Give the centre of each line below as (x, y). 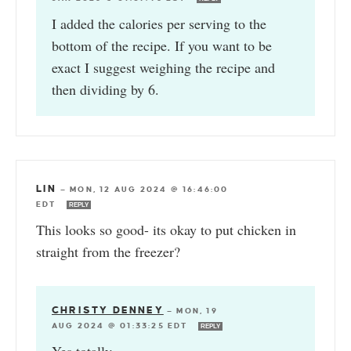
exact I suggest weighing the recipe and (163, 67)
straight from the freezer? (108, 251)
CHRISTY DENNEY (108, 310)
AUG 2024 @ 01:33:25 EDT (122, 325)
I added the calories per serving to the (159, 23)
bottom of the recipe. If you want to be (162, 45)
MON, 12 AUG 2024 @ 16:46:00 (149, 189)
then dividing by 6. (105, 89)
